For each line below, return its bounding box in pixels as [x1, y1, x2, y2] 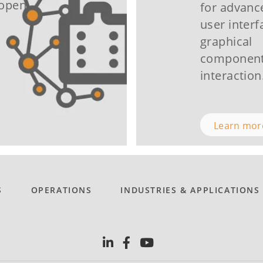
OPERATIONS [31, 184, 92, 195]
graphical [200, 33, 252, 49]
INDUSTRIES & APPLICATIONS [120, 184, 260, 195]
